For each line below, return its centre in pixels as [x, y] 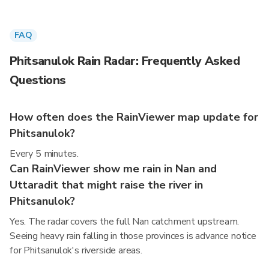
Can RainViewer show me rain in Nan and [113, 169]
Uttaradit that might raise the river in [106, 185]
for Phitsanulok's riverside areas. [76, 250]
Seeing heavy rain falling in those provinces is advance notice [133, 236]
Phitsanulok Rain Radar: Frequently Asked [125, 61]
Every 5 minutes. [44, 154]
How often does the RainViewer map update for [134, 117]
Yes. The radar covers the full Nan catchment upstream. [125, 222]
